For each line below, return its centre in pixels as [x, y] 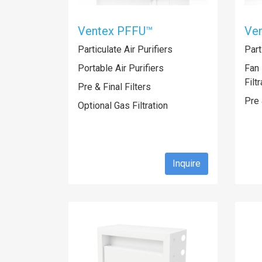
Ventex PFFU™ [116, 31]
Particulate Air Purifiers [125, 49]
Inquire [187, 163]
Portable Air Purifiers [121, 68]
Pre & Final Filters [114, 87]
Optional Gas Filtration [123, 106]
